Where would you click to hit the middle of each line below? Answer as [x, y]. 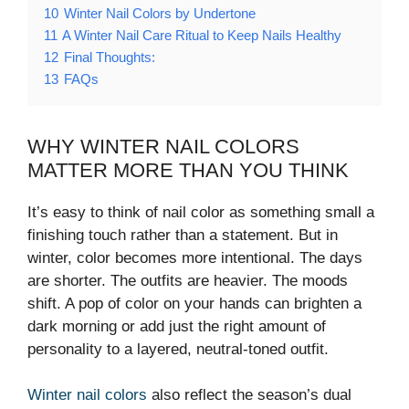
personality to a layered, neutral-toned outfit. [178, 349]
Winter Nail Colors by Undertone [160, 13]
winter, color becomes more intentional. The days [195, 257]
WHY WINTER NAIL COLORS [163, 146]
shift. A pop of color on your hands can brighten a [194, 303]
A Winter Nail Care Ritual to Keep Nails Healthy [202, 35]
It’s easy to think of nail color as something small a [201, 212]
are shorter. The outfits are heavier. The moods [188, 280]
